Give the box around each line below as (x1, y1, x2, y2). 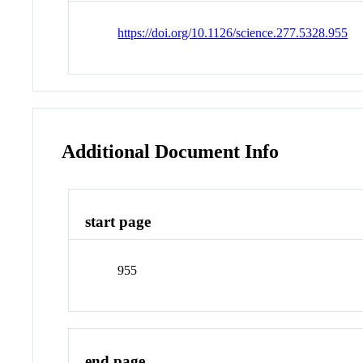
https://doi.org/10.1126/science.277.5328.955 (117, 26, 348, 41)
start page (85, 212, 152, 230)
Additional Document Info (62, 140, 280, 162)
